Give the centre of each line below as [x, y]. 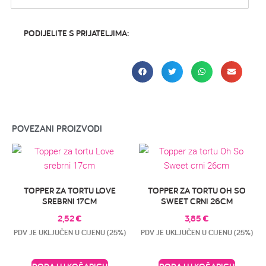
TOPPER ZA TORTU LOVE [69, 191]
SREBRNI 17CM [69, 201]
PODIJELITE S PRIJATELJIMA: [76, 33]
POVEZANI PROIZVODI [57, 128]
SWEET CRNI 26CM [197, 201]
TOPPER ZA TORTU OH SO [197, 191]
